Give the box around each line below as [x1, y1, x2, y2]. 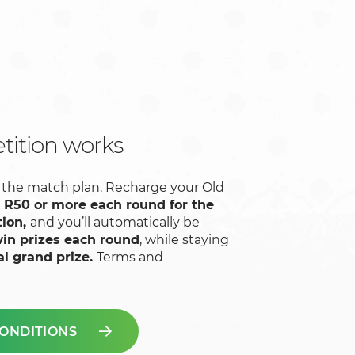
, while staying [139, 232, 229, 248]
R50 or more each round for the [4, 197, 214, 213]
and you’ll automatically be [30, 215, 200, 231]
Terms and [97, 250, 163, 265]
